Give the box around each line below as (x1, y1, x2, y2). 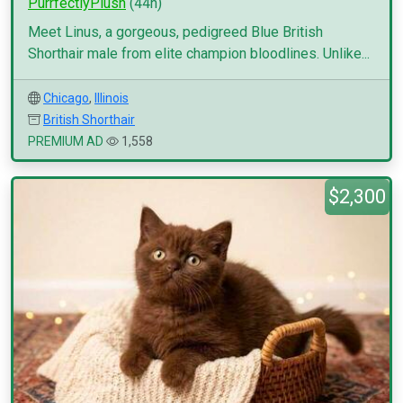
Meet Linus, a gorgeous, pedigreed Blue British (28, 23, 323, 40)
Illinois (94, 91, 129, 105)
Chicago (43, 91, 89, 105)
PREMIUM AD (28, 134, 103, 148)
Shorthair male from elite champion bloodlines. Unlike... (28, 45, 370, 62)
